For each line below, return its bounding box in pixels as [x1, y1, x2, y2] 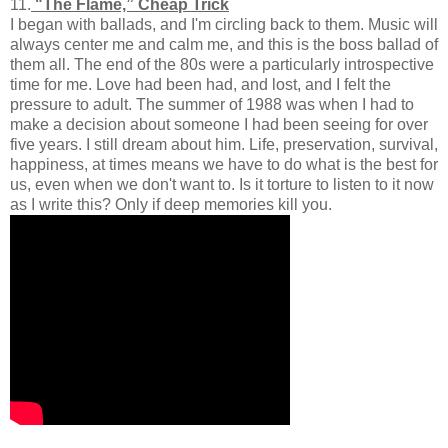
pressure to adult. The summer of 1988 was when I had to [10, 96, 414, 114]
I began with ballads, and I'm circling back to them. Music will [10, 16, 438, 34]
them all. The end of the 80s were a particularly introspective [10, 56, 434, 74]
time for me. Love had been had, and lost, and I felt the [10, 76, 391, 94]
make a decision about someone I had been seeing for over [10, 116, 428, 134]
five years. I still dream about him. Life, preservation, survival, [10, 136, 438, 154]
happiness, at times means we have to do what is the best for [10, 156, 438, 174]
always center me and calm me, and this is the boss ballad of [10, 36, 438, 54]
